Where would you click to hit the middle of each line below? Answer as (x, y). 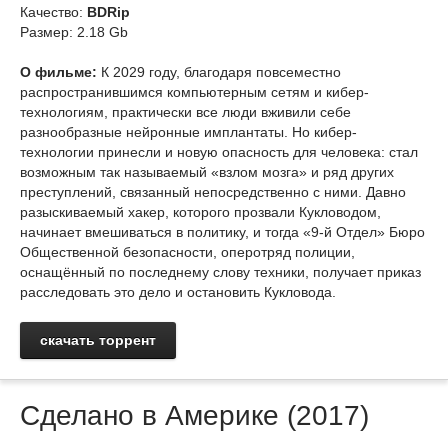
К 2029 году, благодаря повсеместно (219, 72)
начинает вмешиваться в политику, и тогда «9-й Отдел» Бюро (222, 232)
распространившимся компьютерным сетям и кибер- (194, 92)
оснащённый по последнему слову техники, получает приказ (220, 272)
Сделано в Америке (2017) (194, 415)
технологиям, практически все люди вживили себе (185, 112)
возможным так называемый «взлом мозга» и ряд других (207, 172)
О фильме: (58, 72)
